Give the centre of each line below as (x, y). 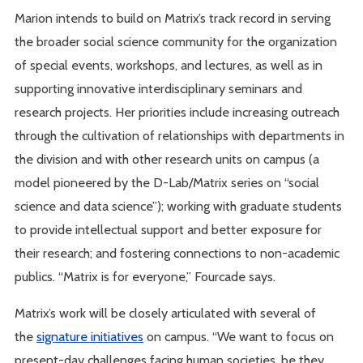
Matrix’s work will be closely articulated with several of (166, 312)
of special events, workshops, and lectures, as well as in (169, 64)
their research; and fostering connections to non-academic (177, 252)
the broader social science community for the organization (176, 41)
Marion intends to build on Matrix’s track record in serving (173, 17)
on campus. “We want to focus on (239, 336)
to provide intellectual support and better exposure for (169, 229)
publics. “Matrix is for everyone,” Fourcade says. (145, 276)
